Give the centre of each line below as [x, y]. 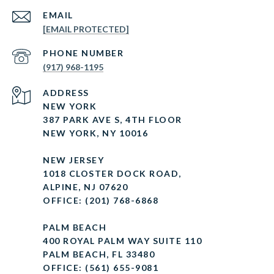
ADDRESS [66, 93]
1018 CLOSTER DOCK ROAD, [112, 174]
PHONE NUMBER [83, 53]
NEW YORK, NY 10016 [95, 133]
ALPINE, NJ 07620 [85, 187]
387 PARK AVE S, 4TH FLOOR [113, 120]
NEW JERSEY [73, 160]
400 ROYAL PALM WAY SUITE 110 [122, 241]
